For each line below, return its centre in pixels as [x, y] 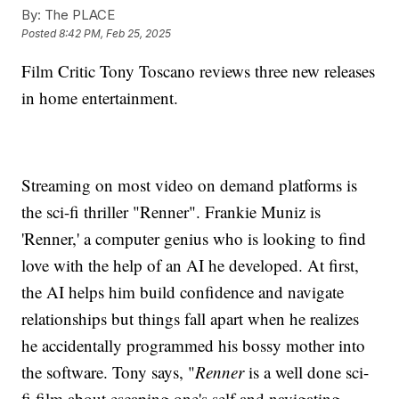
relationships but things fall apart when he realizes [191, 319]
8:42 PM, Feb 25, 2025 [115, 34]
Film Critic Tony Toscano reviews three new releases [199, 71]
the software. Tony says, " [109, 372]
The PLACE [78, 15]
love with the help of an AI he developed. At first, [191, 265]
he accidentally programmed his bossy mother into [194, 346]
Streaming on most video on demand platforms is [190, 185]
